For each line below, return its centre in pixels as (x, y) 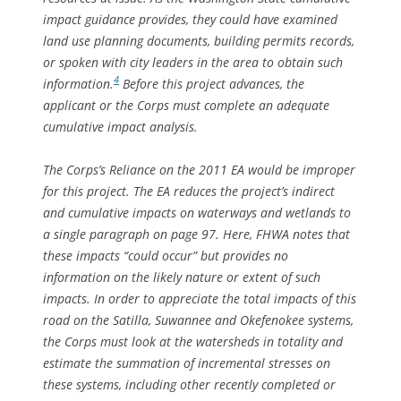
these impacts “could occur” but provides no (166, 255)
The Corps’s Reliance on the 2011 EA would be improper (199, 169)
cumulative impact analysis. (120, 126)
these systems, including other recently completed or (189, 384)
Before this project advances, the (212, 83)
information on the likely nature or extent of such (182, 277)
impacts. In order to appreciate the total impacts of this (200, 298)
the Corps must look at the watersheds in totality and (193, 341)
